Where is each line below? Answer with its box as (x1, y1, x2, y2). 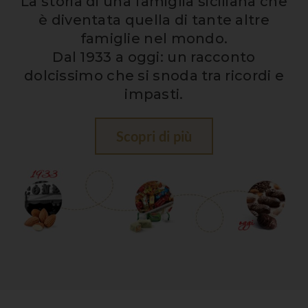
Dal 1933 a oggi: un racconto (52, 49, 256, 65)
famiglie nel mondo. (80, 30, 228, 47)
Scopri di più (115, 128, 192, 144)
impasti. (124, 86, 184, 102)
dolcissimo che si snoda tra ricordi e (23, 67, 285, 84)
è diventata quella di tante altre (38, 12, 269, 28)
